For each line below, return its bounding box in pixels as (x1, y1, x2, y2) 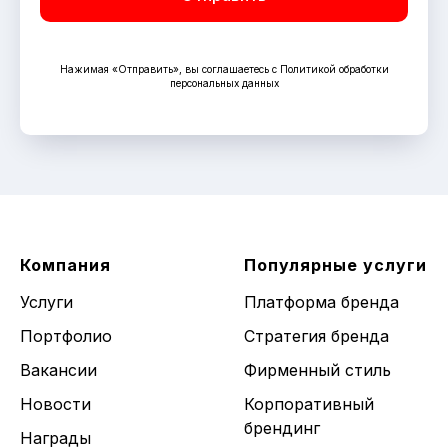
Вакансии (20, 360, 97, 381)
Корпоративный (244, 394, 374, 415)
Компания (20, 255, 111, 276)
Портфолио (20, 326, 112, 347)
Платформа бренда (244, 292, 399, 313)
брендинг (244, 418, 320, 439)
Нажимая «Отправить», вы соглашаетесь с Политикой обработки (59, 63, 389, 76)
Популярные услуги (244, 255, 427, 276)
